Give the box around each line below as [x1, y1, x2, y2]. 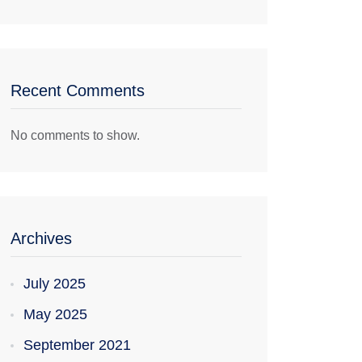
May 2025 [23, 306, 87, 322]
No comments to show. [11, 128, 140, 142]
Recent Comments [11, 82, 145, 99]
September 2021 [23, 337, 131, 353]
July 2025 [23, 276, 86, 292]
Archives [11, 229, 72, 247]
